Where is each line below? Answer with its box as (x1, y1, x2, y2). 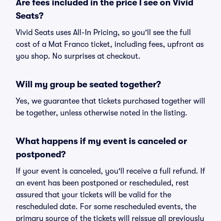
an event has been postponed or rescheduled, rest (16, 179, 189, 187)
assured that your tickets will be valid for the (16, 190, 171, 199)
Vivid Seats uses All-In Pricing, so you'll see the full (16, 28, 191, 37)
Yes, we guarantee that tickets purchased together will (16, 97, 205, 106)
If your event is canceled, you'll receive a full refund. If (16, 167, 205, 176)
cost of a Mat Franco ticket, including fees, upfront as (16, 40, 204, 49)
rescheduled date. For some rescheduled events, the (16, 202, 196, 211)
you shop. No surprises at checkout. (16, 52, 141, 61)
